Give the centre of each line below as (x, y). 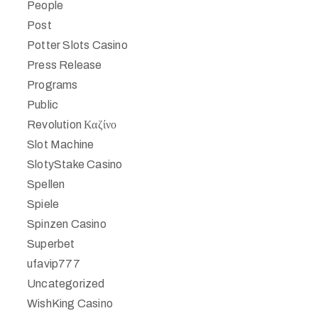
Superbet (51, 244)
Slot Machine (61, 144)
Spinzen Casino (67, 224)
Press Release (65, 65)
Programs (53, 85)
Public (43, 105)
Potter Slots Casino (77, 45)
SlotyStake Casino (75, 164)
